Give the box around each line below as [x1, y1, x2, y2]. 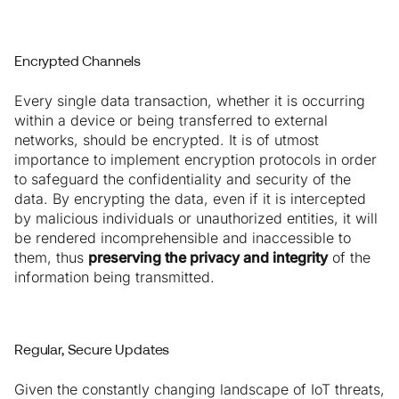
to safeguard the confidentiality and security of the [14, 170, 351, 189]
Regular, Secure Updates [14, 345, 170, 358]
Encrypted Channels [14, 56, 142, 69]
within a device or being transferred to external [14, 111, 328, 130]
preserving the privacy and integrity [88, 248, 328, 267]
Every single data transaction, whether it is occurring [14, 92, 365, 110]
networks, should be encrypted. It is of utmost [14, 131, 319, 150]
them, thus [14, 248, 88, 267]
